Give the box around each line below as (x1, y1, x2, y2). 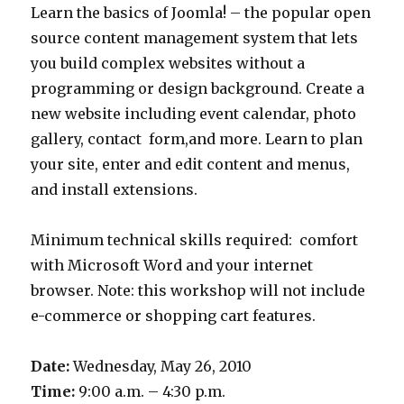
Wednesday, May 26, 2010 (69, 357, 252, 375)
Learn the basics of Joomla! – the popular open (31, 4, 372, 22)
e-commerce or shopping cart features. (31, 307, 317, 325)
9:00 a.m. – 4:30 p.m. (78, 382, 226, 400)
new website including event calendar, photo (31, 105, 357, 123)
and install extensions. (31, 180, 198, 198)
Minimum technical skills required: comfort (31, 231, 359, 249)
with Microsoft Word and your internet (31, 256, 314, 274)
